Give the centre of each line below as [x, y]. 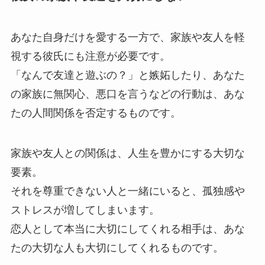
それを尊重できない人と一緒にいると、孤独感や [127, 191]
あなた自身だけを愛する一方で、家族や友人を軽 [127, 37]
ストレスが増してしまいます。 [85, 210]
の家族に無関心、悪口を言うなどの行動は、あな [127, 94]
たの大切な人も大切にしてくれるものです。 [117, 248]
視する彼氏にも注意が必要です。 [90, 56]
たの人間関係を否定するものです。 [96, 113]
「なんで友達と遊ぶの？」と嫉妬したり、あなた [127, 75]
